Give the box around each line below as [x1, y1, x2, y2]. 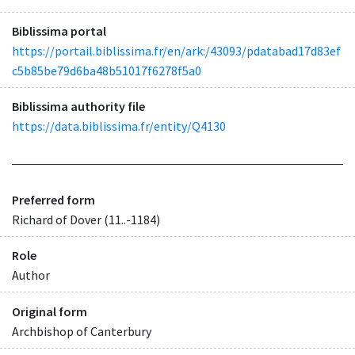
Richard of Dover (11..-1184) [12, 212, 160, 228]
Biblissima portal [12, 22, 106, 39]
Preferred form [12, 192, 95, 208]
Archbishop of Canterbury [12, 323, 151, 339]
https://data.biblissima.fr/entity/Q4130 [12, 117, 226, 134]
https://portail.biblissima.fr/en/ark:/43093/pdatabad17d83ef [12, 42, 341, 59]
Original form [12, 303, 87, 319]
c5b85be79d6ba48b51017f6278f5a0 [12, 62, 201, 78]
